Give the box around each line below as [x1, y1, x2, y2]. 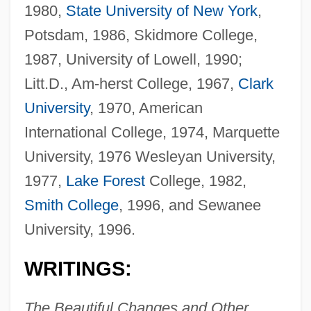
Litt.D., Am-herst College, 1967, [24, 74, 238, 92]
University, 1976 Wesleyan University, [24, 147, 276, 165]
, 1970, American [89, 99, 203, 117]
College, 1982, [144, 171, 246, 190]
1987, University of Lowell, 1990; [24, 50, 242, 68]
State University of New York [65, 1, 258, 19]
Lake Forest [65, 171, 145, 190]
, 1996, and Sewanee [118, 196, 261, 214]
